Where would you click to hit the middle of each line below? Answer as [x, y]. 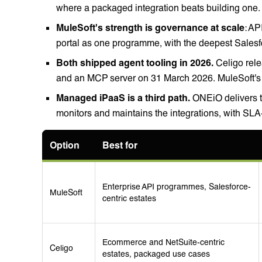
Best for [120, 144]
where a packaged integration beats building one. [158, 7]
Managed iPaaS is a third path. [123, 97]
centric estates [129, 198]
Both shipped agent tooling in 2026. [135, 62]
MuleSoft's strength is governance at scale [150, 27]
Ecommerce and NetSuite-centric [163, 242]
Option [65, 144]
